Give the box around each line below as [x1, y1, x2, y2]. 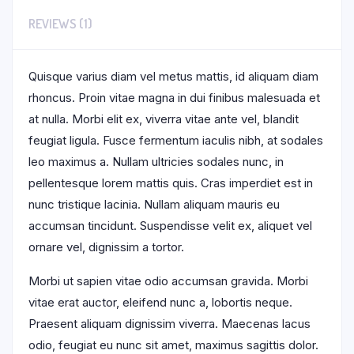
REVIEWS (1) [28, 15, 92, 32]
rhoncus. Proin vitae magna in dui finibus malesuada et [28, 89, 320, 105]
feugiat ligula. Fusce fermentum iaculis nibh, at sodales [28, 132, 323, 148]
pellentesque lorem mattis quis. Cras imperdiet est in [28, 175, 313, 190]
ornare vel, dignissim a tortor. [28, 239, 184, 254]
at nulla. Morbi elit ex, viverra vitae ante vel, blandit [28, 111, 299, 126]
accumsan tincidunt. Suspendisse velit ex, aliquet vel [28, 217, 312, 233]
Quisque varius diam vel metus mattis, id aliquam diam [28, 68, 318, 84]
